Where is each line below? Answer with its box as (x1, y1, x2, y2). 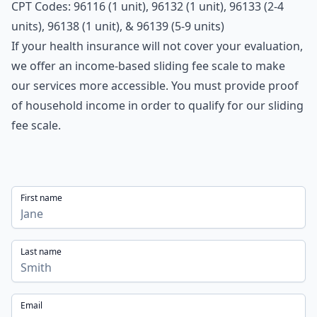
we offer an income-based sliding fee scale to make (11, 58, 285, 74)
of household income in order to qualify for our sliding (11, 98, 304, 113)
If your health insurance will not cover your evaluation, (11, 38, 303, 54)
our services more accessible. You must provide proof (11, 78, 299, 93)
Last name (21, 246, 62, 258)
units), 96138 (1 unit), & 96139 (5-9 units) (11, 18, 224, 34)
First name (21, 192, 62, 204)
